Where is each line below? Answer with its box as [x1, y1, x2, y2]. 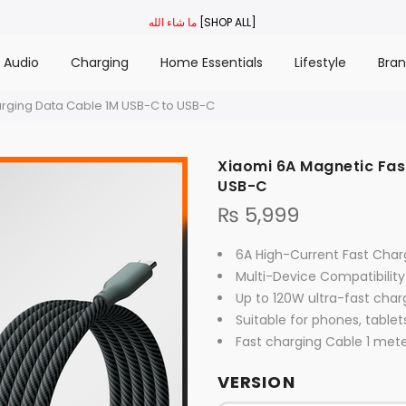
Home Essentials [159, 53, 263, 72]
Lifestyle [294, 53, 346, 72]
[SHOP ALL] [199, 14, 257, 30]
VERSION [217, 370, 296, 394]
